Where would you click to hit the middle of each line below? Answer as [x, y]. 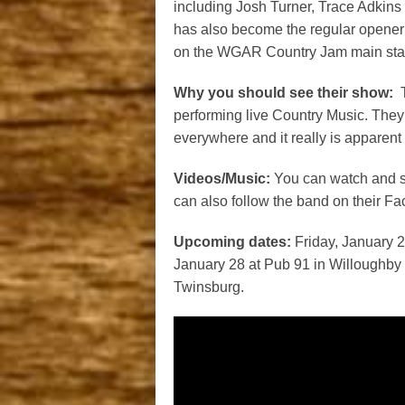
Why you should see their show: [283, 92]
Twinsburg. [209, 287]
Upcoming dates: [234, 241]
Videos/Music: [222, 178]
